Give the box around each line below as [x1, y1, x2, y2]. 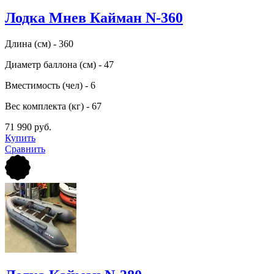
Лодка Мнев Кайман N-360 [5, 9, 183, 26]
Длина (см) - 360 [5, 38, 73, 49]
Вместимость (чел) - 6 [5, 80, 95, 91]
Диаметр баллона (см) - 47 [5, 59, 114, 70]
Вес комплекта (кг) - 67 [5, 100, 102, 111]
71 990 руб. [5, 121, 51, 132]
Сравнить [5, 143, 45, 154]
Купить [5, 132, 35, 143]
